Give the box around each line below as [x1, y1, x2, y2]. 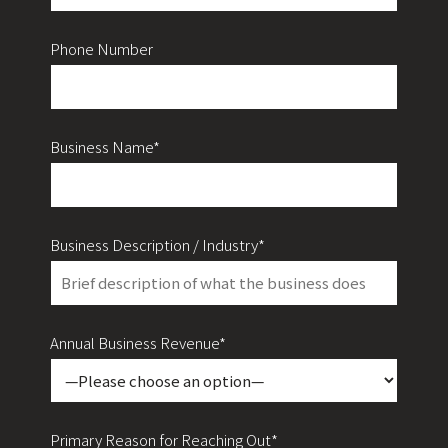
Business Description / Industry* [50, 233, 265, 255]
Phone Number [50, 37, 153, 59]
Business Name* [50, 135, 160, 157]
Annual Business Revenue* [50, 331, 226, 353]
